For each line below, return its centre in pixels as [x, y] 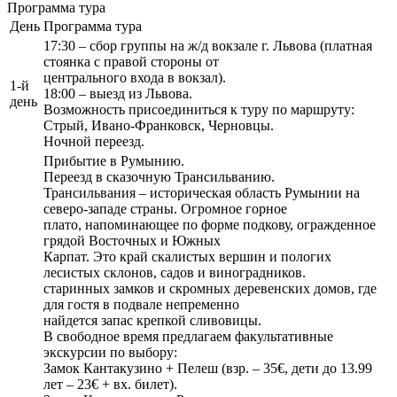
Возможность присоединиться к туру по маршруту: [199, 109]
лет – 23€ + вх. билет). [110, 384]
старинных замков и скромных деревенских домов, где [210, 288]
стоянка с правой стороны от [131, 61]
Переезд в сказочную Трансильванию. [159, 176]
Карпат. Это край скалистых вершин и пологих [187, 256]
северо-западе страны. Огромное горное [165, 208]
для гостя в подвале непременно [141, 304]
